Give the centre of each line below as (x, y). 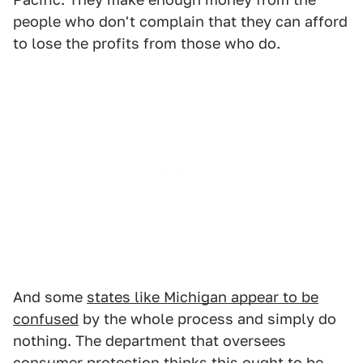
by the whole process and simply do (207, 319)
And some (50, 297)
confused (46, 319)
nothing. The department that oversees (149, 341)
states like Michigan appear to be (203, 297)
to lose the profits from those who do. (147, 43)
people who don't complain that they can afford (180, 21)
